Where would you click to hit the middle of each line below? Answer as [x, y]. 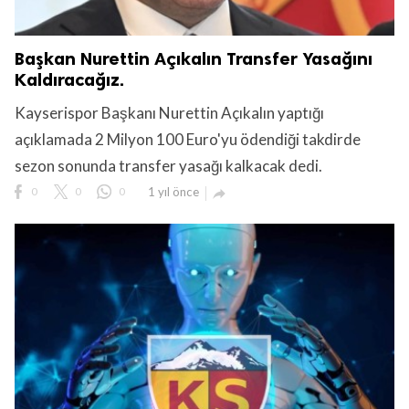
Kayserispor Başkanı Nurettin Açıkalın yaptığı [169, 112]
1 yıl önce [173, 191]
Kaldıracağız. [69, 79]
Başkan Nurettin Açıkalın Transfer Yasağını [194, 58]
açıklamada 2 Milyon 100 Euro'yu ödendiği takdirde [188, 139]
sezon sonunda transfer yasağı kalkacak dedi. [168, 165]
